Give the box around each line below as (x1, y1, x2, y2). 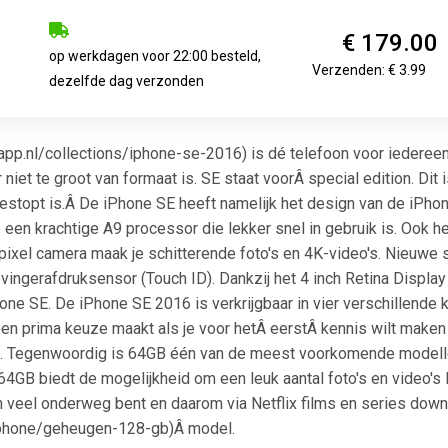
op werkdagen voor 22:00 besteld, (49, 47, 262, 64)
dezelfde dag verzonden (49, 72, 205, 89)
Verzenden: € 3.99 (312, 61, 427, 78)
